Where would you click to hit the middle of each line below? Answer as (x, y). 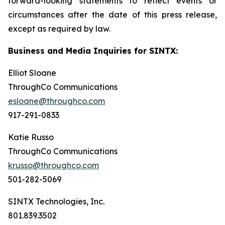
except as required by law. (59, 29)
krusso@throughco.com (53, 165)
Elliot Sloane (32, 73)
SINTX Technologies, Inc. (56, 201)
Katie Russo (31, 137)
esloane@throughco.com (57, 101)
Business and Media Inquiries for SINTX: (93, 51)
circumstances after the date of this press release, (113, 15)
